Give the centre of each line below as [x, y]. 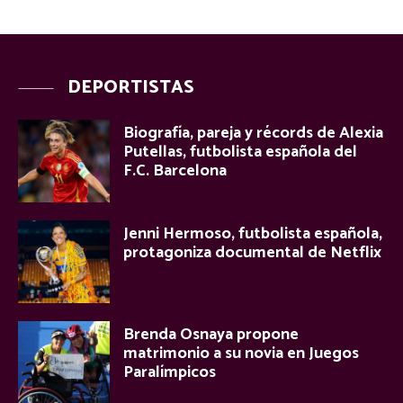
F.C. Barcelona [175, 171]
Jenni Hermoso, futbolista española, [253, 234]
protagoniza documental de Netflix [252, 253]
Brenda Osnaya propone [211, 335]
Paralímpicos [170, 373]
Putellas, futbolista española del [240, 152]
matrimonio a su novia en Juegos [241, 354]
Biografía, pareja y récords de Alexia [253, 134]
